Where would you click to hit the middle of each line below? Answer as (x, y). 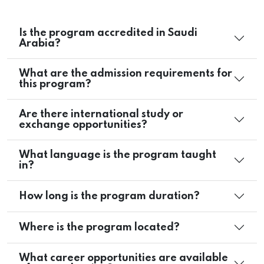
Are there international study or (101, 114)
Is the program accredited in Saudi (108, 33)
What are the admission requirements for (126, 74)
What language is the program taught (118, 155)
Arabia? (40, 44)
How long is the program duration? (109, 196)
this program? (55, 84)
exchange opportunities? (83, 125)
